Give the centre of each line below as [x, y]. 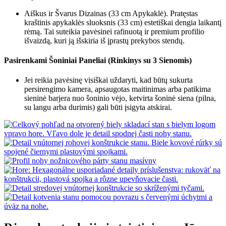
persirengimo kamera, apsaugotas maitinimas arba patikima [118, 89]
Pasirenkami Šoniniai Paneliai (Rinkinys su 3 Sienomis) [98, 61]
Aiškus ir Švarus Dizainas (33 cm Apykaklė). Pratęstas [111, 13]
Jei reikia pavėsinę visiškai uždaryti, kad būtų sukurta [108, 80]
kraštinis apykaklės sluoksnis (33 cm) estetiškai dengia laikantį [123, 22]
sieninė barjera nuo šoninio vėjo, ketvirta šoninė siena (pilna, [120, 98]
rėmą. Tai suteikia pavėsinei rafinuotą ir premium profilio [114, 31]
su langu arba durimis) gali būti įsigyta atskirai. [98, 107]
